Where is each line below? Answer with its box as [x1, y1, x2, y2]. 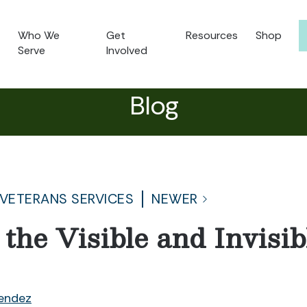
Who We [18, 28, 60, 42]
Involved [106, 43, 148, 58]
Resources [186, 28, 238, 42]
